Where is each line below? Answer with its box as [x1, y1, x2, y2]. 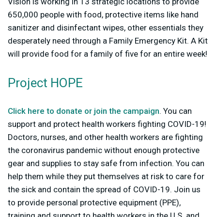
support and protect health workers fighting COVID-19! [8, 119, 206, 129]
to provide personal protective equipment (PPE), [8, 197, 181, 207]
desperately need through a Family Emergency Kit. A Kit [8, 35, 208, 46]
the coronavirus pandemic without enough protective [8, 145, 200, 155]
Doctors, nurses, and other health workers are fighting [8, 132, 203, 142]
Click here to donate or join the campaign [8, 106, 159, 116]
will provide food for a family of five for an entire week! [8, 48, 207, 59]
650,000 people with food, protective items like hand [8, 9, 199, 19]
